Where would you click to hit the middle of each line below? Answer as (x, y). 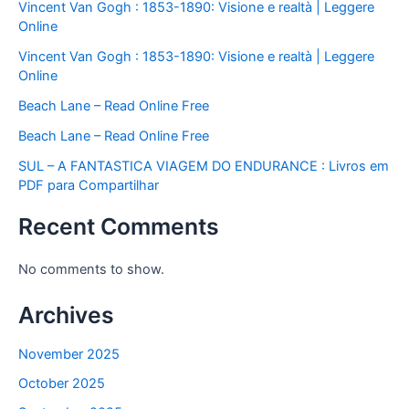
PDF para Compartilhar (89, 185)
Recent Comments (119, 227)
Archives (66, 315)
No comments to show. (91, 270)
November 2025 (69, 355)
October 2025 (62, 383)
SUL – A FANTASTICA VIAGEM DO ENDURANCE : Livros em (204, 166)
